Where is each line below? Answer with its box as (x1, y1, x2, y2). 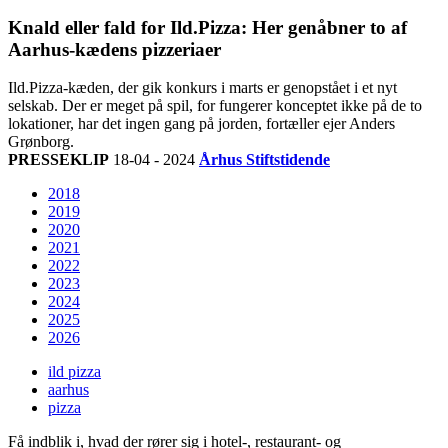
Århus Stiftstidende (199, 151, 330, 169)
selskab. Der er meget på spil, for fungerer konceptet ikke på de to (8, 97, 422, 115)
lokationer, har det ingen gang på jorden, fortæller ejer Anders (8, 115, 395, 133)
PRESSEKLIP (8, 151, 109, 169)
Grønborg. (8, 133, 74, 151)
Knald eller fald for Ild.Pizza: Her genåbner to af (8, 16, 407, 38)
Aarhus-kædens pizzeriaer (8, 38, 221, 60)
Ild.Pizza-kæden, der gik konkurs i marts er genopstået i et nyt (8, 79, 397, 97)
